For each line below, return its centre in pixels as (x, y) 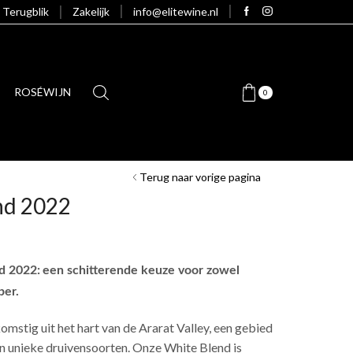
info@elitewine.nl (175, 11)
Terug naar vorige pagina (200, 176)
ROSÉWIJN (43, 92)
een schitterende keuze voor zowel (141, 270)
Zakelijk (91, 11)
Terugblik (25, 11)
